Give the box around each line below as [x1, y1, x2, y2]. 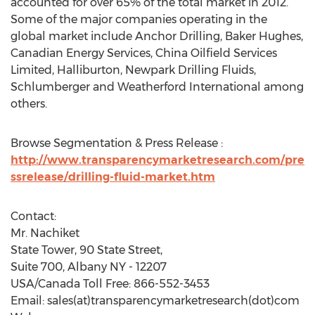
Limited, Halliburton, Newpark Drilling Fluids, [11, 63, 256, 77]
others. [11, 97, 47, 110]
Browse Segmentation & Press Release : [11, 136, 223, 150]
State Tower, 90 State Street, [11, 243, 162, 257]
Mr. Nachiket [11, 226, 79, 240]
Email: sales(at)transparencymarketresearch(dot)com [11, 294, 300, 307]
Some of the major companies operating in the [11, 13, 267, 26]
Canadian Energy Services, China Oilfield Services [11, 46, 277, 60]
